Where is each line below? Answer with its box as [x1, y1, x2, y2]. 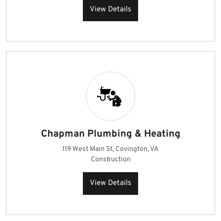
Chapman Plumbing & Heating [40, 128, 181, 141]
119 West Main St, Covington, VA [62, 145, 159, 153]
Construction [90, 155, 131, 164]
